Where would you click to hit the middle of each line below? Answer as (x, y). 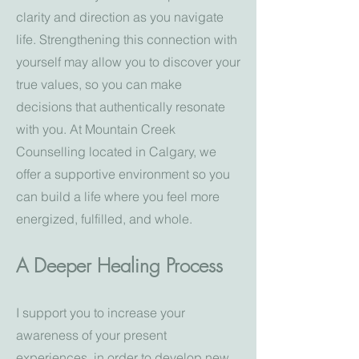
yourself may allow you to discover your (128, 62)
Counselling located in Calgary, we (116, 151)
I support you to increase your (101, 313)
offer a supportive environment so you (123, 174)
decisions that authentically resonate (121, 107)
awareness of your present (91, 335)
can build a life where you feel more (118, 196)
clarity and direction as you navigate (120, 17)
